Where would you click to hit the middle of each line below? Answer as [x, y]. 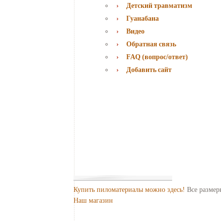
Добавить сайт [149, 70]
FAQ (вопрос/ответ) [157, 57]
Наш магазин [93, 200]
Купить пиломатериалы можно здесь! [130, 189]
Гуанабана [143, 18]
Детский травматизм [159, 5]
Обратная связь [151, 44]
